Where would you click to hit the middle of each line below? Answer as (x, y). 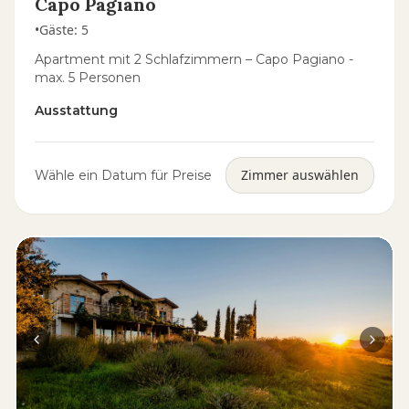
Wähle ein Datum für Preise (123, 175)
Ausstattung (76, 110)
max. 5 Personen (88, 78)
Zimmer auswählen (300, 175)
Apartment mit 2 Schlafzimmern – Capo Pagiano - (194, 59)
